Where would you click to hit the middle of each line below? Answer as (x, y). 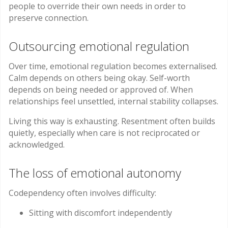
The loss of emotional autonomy (95, 173)
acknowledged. (37, 145)
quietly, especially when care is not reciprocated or (104, 133)
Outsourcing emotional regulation (99, 46)
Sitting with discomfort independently (101, 213)
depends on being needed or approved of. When (101, 90)
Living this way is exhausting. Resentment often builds (112, 121)
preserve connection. (49, 18)
